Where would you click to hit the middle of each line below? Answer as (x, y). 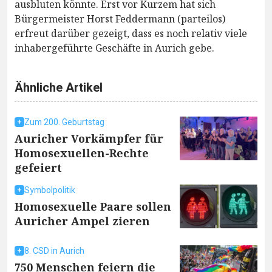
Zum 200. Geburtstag (64, 122)
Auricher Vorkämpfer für (89, 138)
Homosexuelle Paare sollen (93, 206)
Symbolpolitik (50, 190)
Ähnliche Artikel (59, 87)
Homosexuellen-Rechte (82, 153)
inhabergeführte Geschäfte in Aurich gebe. (114, 48)
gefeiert (38, 167)
